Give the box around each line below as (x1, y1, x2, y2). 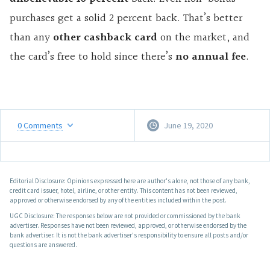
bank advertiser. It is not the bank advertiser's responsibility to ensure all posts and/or (10, 231, 248, 240)
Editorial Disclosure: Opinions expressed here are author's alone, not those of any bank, (10, 177, 250, 186)
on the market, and (157, 29, 250, 47)
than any (10, 29, 53, 47)
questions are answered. (10, 240, 77, 250)
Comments (24, 119, 63, 131)
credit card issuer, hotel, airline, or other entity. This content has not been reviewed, (10, 186, 237, 195)
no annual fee (175, 48, 246, 66)
